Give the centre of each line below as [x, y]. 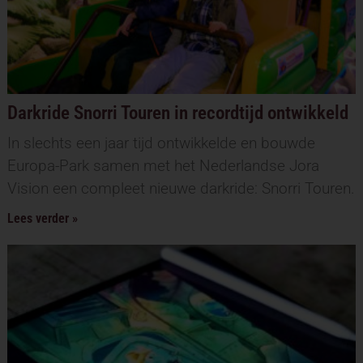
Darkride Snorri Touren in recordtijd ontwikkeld [177, 113]
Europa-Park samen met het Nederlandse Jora [163, 165]
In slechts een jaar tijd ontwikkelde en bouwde [161, 143]
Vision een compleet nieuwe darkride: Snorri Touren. [181, 188]
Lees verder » [42, 218]
